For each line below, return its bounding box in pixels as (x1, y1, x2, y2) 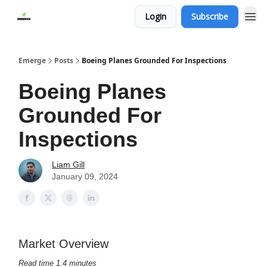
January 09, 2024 (52, 172, 118, 181)
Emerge (18, 55, 46, 66)
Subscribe (191, 11, 228, 22)
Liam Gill (52, 160, 85, 169)
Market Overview (18, 237, 108, 250)
